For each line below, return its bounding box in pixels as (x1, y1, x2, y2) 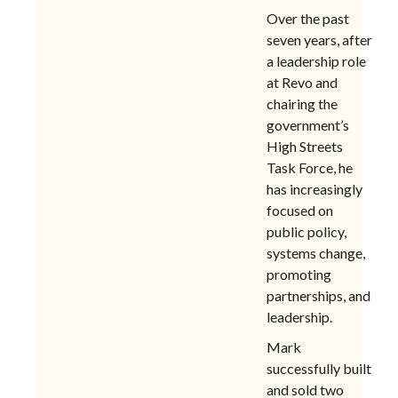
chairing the (267, 94, 338, 112)
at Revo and (267, 73, 338, 91)
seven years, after (267, 30, 372, 48)
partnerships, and (267, 286, 370, 304)
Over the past (267, 9, 349, 27)
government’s (267, 115, 349, 133)
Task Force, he (267, 158, 353, 176)
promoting (267, 265, 331, 283)
